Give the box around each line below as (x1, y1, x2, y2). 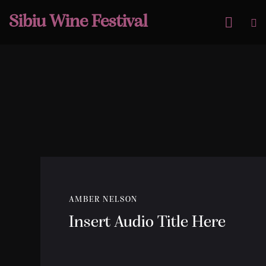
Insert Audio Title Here (68, 214, 226, 232)
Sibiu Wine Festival (9, 12, 147, 31)
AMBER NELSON (68, 195, 138, 205)
